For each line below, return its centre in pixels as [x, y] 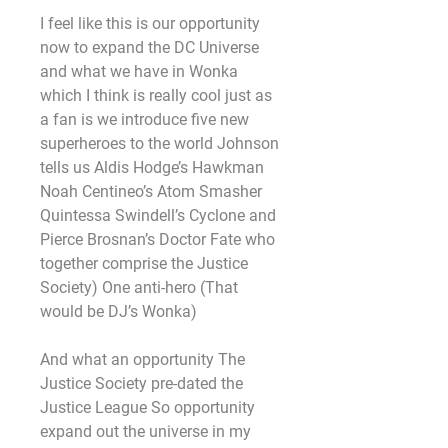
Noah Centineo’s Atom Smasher [151, 191]
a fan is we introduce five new [144, 119]
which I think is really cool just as [156, 95]
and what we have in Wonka [139, 71]
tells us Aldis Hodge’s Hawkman [152, 167]
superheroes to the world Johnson [159, 143]
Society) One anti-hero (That [139, 287]
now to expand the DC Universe [149, 47]
